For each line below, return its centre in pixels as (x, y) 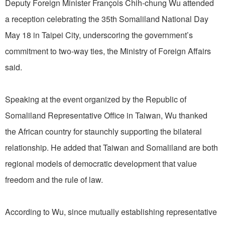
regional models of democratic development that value (101, 164)
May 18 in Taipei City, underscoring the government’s (99, 35)
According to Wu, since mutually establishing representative (111, 212)
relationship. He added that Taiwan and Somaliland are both (111, 148)
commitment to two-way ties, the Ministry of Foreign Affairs (108, 51)
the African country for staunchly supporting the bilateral (103, 132)
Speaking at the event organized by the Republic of (96, 99)
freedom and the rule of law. (54, 180)
